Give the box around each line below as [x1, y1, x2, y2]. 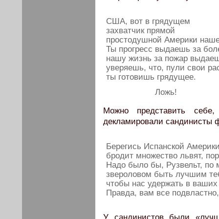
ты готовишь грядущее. [106, 72, 196, 82]
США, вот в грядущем [106, 16, 190, 26]
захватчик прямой [106, 25, 175, 35]
